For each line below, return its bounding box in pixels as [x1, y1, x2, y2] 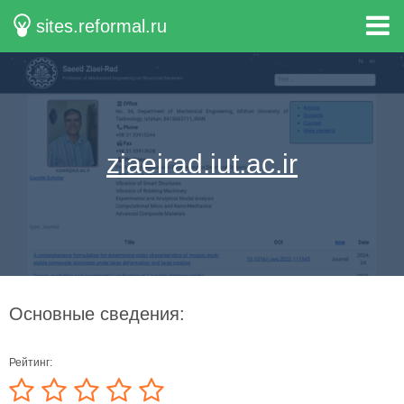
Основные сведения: [9, 304, 185, 324]
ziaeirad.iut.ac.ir [106, 149, 298, 179]
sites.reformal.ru [36, 16, 168, 36]
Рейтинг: [9, 356, 52, 369]
